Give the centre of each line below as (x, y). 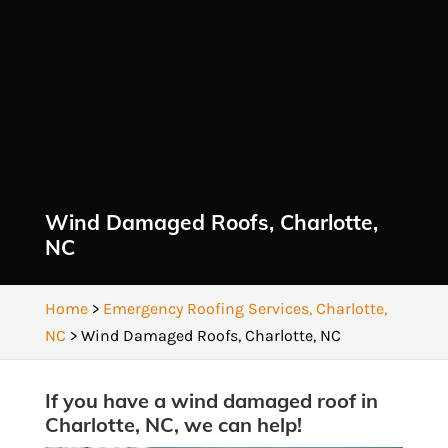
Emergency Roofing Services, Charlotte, (244, 308)
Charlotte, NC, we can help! (173, 424)
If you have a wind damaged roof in (211, 400)
